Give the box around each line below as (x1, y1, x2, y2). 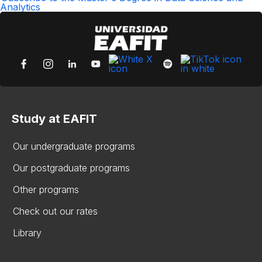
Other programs (13, 183, 79, 195)
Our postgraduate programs (13, 161, 130, 174)
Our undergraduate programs (13, 140, 135, 152)
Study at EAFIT (12, 111, 97, 126)
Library (13, 226, 42, 239)
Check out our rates (13, 205, 98, 217)
